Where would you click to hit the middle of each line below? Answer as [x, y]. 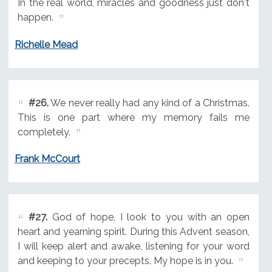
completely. [44, 132]
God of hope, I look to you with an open [148, 217]
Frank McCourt [47, 159]
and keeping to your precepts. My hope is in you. [125, 261]
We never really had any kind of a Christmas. [149, 103]
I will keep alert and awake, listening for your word [133, 246]
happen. [35, 17]
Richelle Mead [46, 44]
